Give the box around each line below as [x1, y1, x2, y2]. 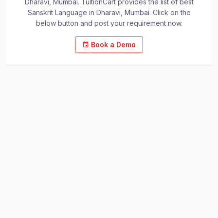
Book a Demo [89, 40, 136, 49]
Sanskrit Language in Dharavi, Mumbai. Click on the [27, 8, 191, 17]
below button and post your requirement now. [36, 19, 182, 27]
